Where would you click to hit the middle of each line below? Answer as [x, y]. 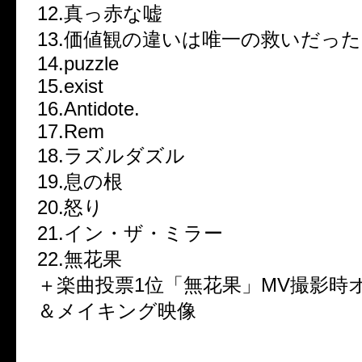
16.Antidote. [88, 109]
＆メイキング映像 [117, 311]
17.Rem [71, 132]
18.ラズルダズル [111, 156]
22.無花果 [80, 259]
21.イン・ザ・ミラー [130, 234]
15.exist [70, 86]
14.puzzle [78, 64]
